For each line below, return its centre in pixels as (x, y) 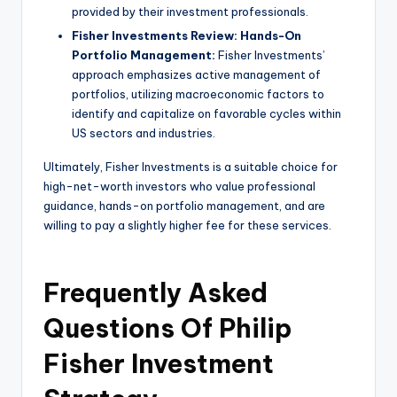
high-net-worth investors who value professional (179, 187)
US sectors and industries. (144, 133)
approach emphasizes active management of (196, 75)
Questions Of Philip (167, 329)
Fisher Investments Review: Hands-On (187, 36)
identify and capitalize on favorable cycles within (206, 114)
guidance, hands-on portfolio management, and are (184, 206)
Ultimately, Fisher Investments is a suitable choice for (191, 167)
